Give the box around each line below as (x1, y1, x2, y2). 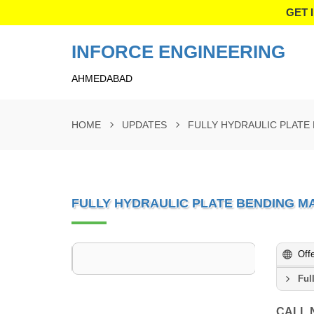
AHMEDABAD (71, 73, 132, 84)
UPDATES (122, 119, 167, 130)
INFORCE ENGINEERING (71, 41, 285, 62)
